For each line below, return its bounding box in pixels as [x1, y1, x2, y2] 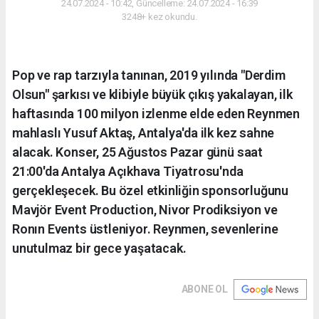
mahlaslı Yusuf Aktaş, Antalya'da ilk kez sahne [12, 125, 275, 140]
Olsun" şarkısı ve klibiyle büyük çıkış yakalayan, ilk [12, 86, 293, 102]
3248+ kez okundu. [122, 11, 197, 22]
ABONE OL [181, 283, 228, 295]
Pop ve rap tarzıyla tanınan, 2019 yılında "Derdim [12, 67, 286, 83]
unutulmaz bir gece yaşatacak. [12, 240, 187, 256]
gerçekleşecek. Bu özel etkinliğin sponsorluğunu [12, 182, 288, 198]
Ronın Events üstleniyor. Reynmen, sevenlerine [12, 221, 278, 236]
